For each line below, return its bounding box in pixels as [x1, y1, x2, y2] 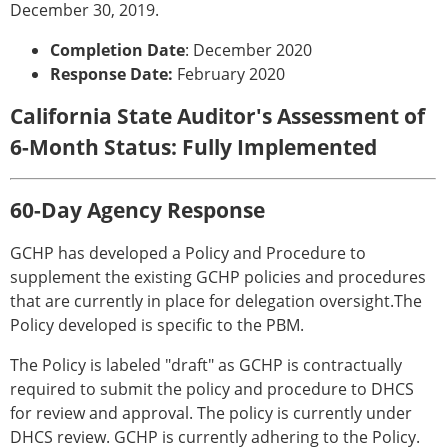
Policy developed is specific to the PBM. [10, 314, 304, 336]
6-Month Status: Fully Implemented [10, 133, 377, 161]
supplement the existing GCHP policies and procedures [10, 266, 426, 288]
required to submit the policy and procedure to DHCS [10, 378, 414, 400]
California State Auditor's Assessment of [10, 102, 425, 130]
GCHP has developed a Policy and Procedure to [10, 242, 366, 264]
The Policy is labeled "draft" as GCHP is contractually [10, 354, 402, 376]
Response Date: [50, 63, 173, 85]
